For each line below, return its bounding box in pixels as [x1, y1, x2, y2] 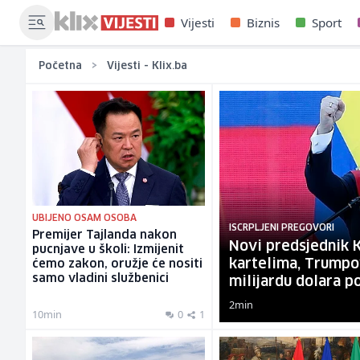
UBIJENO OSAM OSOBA [32, 214, 137, 223]
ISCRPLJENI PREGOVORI [229, 223, 335, 233]
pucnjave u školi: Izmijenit [32, 244, 184, 256]
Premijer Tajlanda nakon [32, 230, 177, 242]
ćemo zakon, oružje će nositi [32, 259, 202, 271]
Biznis [247, 14, 280, 31]
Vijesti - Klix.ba [107, 60, 187, 72]
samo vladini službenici [32, 273, 169, 285]
